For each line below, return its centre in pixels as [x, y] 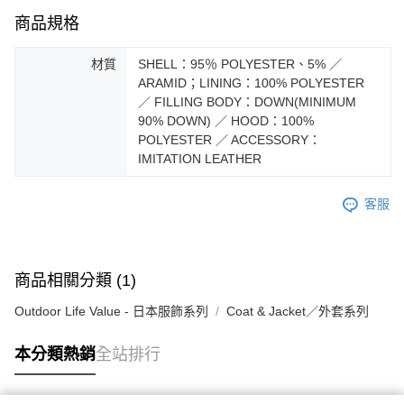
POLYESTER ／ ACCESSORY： [230, 139]
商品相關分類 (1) [75, 280]
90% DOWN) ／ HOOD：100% [226, 120]
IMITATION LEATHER [200, 158]
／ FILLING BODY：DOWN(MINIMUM [247, 101]
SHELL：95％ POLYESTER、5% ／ [240, 64]
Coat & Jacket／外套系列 [298, 311]
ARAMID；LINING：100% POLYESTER [251, 83]
